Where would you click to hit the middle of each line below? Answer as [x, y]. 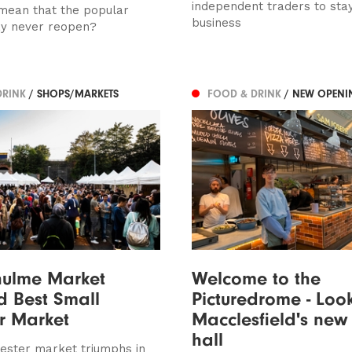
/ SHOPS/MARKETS [74, 94]
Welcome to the [256, 278]
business [216, 22]
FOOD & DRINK [246, 94]
